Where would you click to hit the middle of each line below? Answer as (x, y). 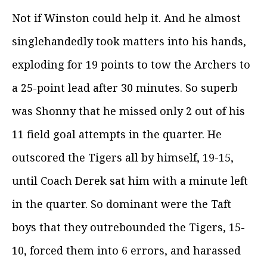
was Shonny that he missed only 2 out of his (128, 111)
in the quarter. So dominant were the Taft (122, 204)
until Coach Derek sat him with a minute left (130, 181)
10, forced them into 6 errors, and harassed (126, 251)
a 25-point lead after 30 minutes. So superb (125, 88)
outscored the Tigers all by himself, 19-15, (123, 158)
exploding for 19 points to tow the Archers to (131, 65)
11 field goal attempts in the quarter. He (117, 134)
